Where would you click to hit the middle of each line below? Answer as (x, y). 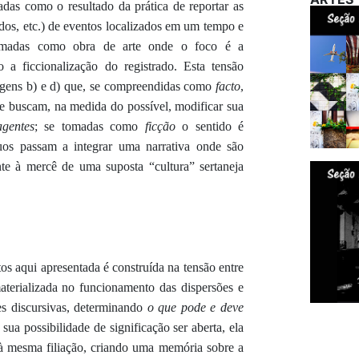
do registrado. (141, 66)
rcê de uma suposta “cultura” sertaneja (143, 166)
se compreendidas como (151, 86)
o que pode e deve (196, 307)
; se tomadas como (90, 126)
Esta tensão (214, 66)
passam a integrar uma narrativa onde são (129, 146)
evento (81, 26)
